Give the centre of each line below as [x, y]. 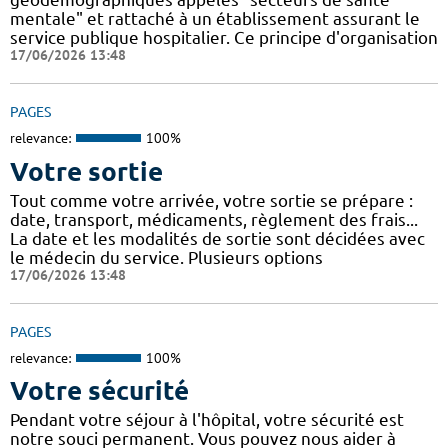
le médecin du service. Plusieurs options [166, 257]
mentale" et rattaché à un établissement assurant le [215, 19]
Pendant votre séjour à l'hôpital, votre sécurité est [207, 420]
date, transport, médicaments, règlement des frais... [214, 219]
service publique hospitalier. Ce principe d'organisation [224, 38]
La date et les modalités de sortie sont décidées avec [217, 238]
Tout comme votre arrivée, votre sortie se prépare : [211, 200]
